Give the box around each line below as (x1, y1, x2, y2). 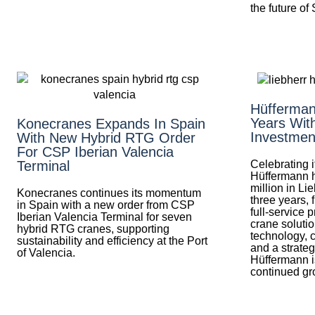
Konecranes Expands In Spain (17, 116, 205, 131)
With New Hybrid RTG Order (17, 130, 195, 146)
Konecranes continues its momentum (17, 187, 201, 199)
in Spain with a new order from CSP (17, 199, 195, 211)
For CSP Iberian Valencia (17, 144, 174, 160)
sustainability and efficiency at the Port (17, 235, 207, 247)
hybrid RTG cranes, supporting (17, 223, 169, 235)
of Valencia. (17, 247, 75, 259)
